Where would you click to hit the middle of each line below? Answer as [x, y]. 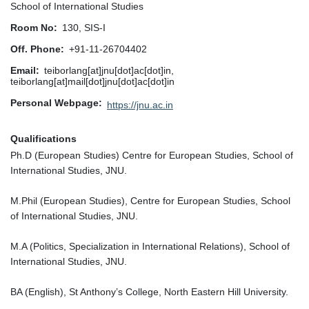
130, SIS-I [84, 28]
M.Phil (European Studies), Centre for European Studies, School [150, 201]
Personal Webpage [54, 103]
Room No [32, 28]
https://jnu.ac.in [140, 105]
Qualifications [43, 139]
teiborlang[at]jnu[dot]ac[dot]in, [109, 71]
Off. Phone [36, 49]
